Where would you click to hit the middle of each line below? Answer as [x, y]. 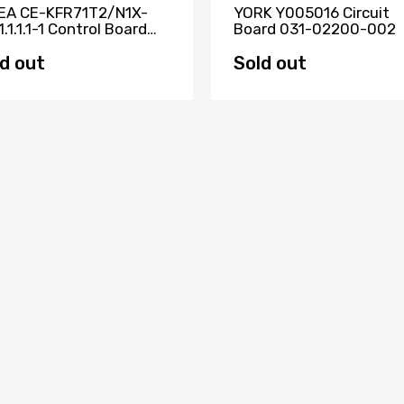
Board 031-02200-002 [315, 28]
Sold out [270, 64]
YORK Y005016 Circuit [312, 12]
